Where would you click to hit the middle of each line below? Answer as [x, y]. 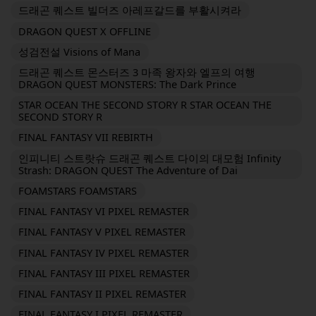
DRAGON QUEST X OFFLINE [85, 31]
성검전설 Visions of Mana [80, 51]
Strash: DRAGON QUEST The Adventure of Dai [128, 170]
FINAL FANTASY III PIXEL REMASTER [104, 273]
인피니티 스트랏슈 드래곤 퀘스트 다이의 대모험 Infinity [150, 158]
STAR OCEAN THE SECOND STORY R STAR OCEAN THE [145, 105]
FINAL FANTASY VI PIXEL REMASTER [104, 211]
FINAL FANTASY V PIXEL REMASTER [102, 232]
